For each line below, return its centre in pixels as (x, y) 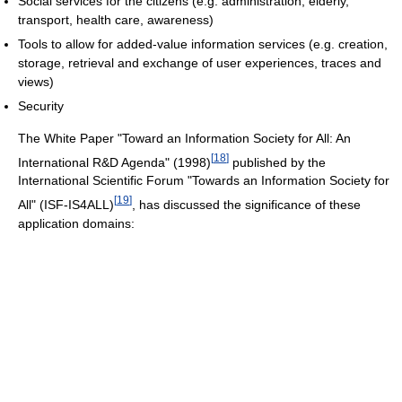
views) (36, 81)
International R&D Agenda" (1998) (114, 162)
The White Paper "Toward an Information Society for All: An (184, 138)
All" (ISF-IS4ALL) (66, 204)
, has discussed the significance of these (246, 204)
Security (41, 105)
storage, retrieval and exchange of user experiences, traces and (200, 62)
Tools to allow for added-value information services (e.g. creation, (203, 44)
